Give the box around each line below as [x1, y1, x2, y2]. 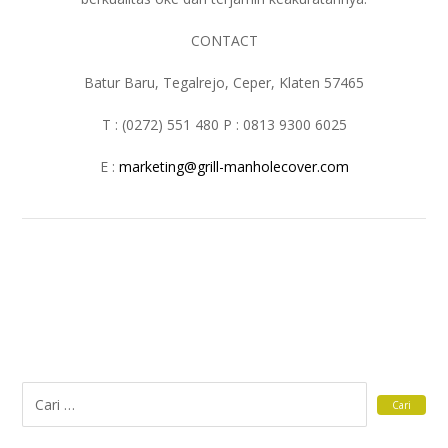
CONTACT [190, 31, 258, 51]
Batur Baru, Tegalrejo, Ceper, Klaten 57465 [84, 73, 364, 93]
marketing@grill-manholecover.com [118, 157, 349, 177]
